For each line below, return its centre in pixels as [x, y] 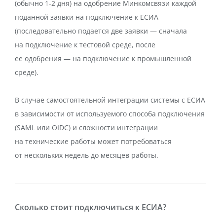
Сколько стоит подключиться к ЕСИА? [91, 207]
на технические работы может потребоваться [93, 141]
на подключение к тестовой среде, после [85, 45]
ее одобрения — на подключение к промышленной [103, 58]
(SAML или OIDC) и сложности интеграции [86, 128]
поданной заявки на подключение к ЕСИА [87, 17]
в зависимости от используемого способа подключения [110, 114]
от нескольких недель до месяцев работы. [87, 155]
